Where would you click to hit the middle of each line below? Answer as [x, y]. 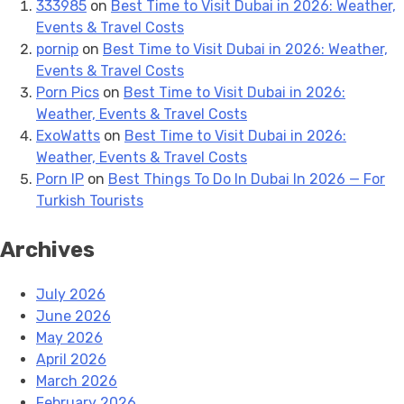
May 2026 [69, 337]
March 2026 [77, 381]
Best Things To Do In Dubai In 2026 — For [247, 179]
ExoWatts [68, 135]
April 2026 [71, 359]
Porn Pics [68, 92]
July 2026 [71, 294]
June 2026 [73, 316]
